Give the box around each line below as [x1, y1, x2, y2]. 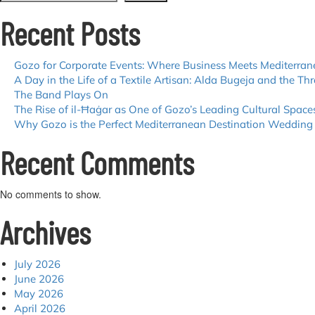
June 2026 [14, 272, 64, 285]
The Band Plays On [14, 88, 108, 101]
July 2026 [14, 257, 60, 271]
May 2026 [14, 287, 63, 300]
